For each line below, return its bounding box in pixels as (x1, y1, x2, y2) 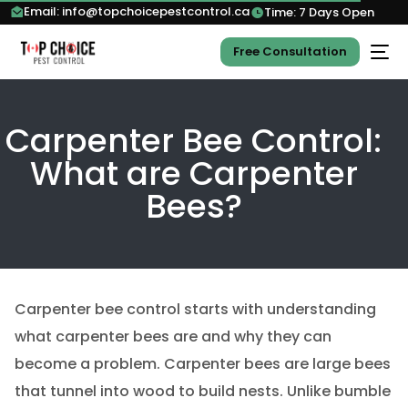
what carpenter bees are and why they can (14, 326, 331, 347)
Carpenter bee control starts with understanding (14, 299, 376, 320)
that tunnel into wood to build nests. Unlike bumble (14, 381, 391, 402)
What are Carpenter (29, 150, 358, 197)
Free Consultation (232, 43, 347, 60)
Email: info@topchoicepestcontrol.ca (24, 3, 250, 20)
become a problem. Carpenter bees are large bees (14, 353, 391, 374)
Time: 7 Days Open (264, 4, 375, 21)
